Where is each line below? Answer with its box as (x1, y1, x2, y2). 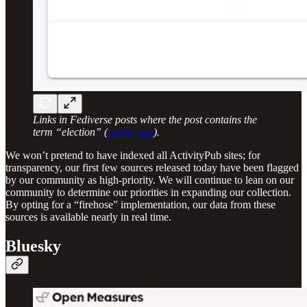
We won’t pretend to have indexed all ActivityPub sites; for (5, 149, 260, 162)
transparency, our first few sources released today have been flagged (5, 162, 299, 174)
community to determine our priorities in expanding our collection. (5, 186, 291, 199)
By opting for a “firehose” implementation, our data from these (5, 199, 275, 211)
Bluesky (5, 237, 61, 256)
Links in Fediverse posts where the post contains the (33, 114, 257, 126)
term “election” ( (33, 126, 108, 138)
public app (108, 126, 153, 138)
